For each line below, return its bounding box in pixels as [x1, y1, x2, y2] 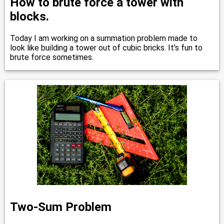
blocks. [10, 9, 49, 23]
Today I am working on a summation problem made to [10, 33, 197, 43]
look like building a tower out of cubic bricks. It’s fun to [10, 42, 202, 52]
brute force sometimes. [10, 52, 93, 62]
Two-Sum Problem [10, 199, 111, 214]
